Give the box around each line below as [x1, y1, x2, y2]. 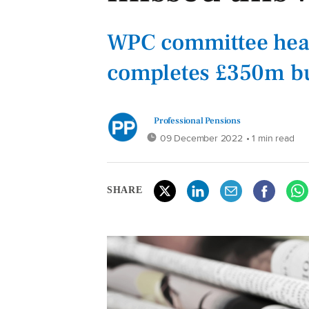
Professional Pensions [154, 114, 241, 126]
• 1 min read [246, 130, 295, 145]
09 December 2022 [160, 130, 243, 145]
